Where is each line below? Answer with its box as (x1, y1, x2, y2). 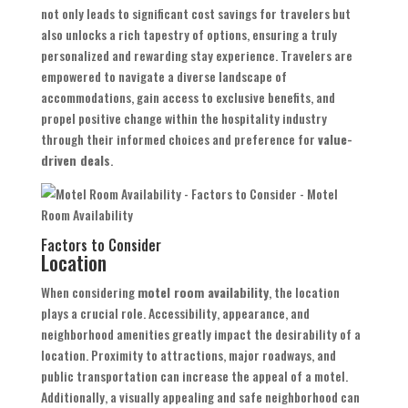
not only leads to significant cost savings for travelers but (40, 4, 351, 24)
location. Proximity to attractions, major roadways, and (40, 345, 336, 365)
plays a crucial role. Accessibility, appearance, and (40, 303, 310, 323)
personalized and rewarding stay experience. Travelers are (40, 46, 352, 66)
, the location (268, 282, 340, 302)
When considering (40, 282, 138, 302)
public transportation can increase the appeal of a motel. (40, 366, 348, 386)
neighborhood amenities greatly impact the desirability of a (40, 324, 361, 344)
